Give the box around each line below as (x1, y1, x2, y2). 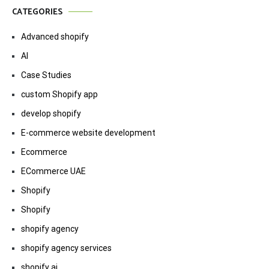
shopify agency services (21, 243, 112, 253)
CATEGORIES (12, 5, 62, 19)
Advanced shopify (21, 31, 89, 41)
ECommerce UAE (21, 166, 86, 176)
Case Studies (21, 70, 71, 80)
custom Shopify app (21, 89, 98, 99)
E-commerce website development (21, 127, 156, 138)
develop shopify (21, 108, 81, 118)
